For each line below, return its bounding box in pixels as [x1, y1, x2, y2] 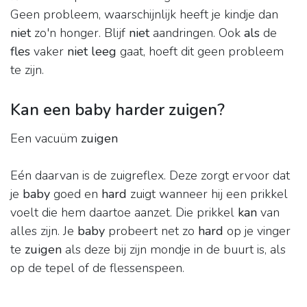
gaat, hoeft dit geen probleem [116, 43, 284, 60]
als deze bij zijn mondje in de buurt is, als [62, 241, 286, 258]
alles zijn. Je [10, 223, 77, 240]
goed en [50, 186, 101, 203]
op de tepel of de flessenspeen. [10, 260, 184, 277]
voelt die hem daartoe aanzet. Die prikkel [10, 204, 238, 221]
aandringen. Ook [149, 25, 244, 42]
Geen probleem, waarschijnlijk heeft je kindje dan [10, 6, 278, 23]
